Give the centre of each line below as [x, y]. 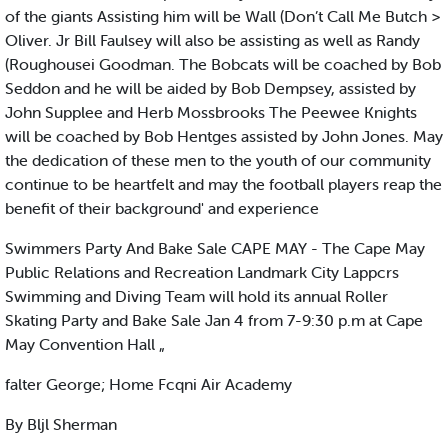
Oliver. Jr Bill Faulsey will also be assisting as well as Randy [212, 40]
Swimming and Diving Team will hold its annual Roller [196, 296]
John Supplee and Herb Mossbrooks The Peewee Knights [211, 112]
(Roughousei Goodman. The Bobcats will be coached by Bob [223, 64]
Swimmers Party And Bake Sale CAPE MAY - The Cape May [215, 248]
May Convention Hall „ [85, 344]
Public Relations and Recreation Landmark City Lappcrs [202, 272]
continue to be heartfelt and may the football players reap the [223, 184]
